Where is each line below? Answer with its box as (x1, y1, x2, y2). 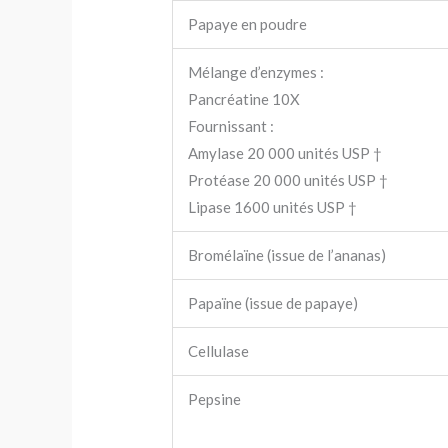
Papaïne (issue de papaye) (188, 294, 359, 312)
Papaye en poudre (188, 15, 308, 33)
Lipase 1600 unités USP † (188, 198, 358, 216)
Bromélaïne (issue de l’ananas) (188, 246, 387, 264)
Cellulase (188, 342, 250, 360)
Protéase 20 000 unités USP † (188, 171, 389, 189)
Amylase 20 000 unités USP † (188, 144, 383, 162)
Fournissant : (188, 117, 275, 135)
